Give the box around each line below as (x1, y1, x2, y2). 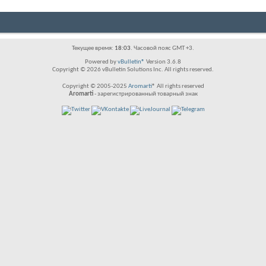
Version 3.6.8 (145, 59, 181, 65)
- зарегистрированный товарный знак (93, 91, 198, 97)
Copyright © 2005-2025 (62, 83, 128, 90)
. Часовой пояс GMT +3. (131, 45, 194, 52)
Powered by (85, 59, 118, 65)
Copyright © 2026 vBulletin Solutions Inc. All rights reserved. (52, 66, 214, 73)
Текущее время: (72, 45, 115, 52)
